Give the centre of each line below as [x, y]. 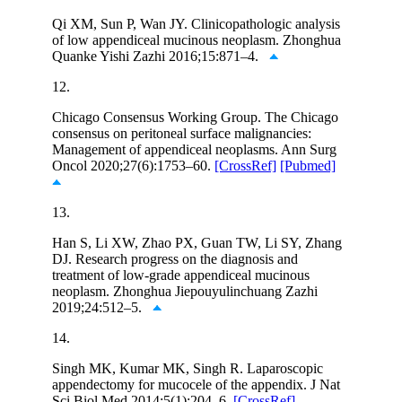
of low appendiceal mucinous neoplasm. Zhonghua [197, 39]
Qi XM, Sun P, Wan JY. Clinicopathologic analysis [196, 23]
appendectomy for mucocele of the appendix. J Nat [196, 384]
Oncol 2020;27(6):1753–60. [133, 165]
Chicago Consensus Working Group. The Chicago [195, 117]
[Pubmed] [308, 165]
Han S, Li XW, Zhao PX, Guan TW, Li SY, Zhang [197, 242]
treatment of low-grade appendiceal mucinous [181, 275]
